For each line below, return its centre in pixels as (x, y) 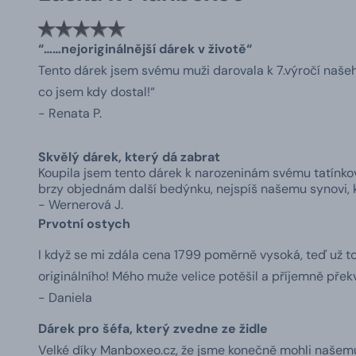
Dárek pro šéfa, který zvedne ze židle (153, 328)
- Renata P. (70, 113)
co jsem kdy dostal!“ (97, 91)
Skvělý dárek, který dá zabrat (129, 157)
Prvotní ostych (84, 223)
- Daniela (65, 297)
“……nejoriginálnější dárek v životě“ (145, 48)
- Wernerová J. (81, 204)
